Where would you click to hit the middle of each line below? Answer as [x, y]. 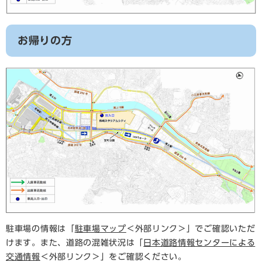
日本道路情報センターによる [199, 243]
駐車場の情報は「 [40, 229]
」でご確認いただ [221, 229]
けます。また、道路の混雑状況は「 [75, 243]
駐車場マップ [100, 229]
